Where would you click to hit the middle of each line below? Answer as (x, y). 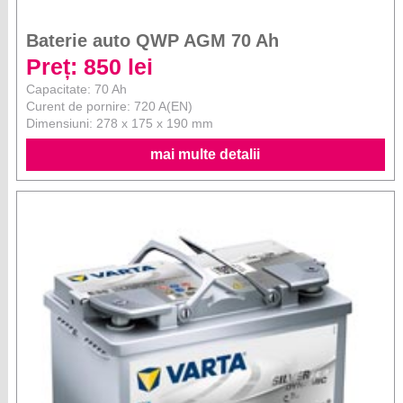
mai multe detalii (206, 154)
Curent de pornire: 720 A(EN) (110, 106)
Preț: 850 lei (90, 66)
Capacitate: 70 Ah (77, 89)
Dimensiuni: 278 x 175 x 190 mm (120, 123)
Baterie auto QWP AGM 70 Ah (153, 40)
